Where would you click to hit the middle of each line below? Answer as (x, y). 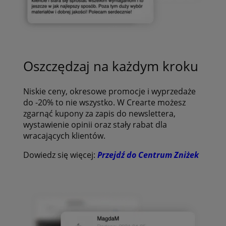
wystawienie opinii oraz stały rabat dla (95, 125)
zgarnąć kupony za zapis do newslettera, (99, 114)
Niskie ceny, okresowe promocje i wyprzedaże (109, 92)
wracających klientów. (64, 136)
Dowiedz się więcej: (60, 155)
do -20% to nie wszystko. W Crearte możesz (104, 103)
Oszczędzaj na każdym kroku (110, 66)
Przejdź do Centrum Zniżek (148, 155)
